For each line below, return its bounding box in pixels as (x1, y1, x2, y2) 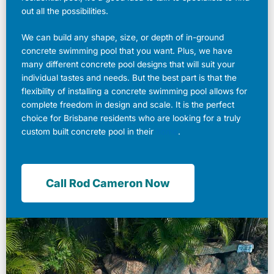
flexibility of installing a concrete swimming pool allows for (21, 86, 247, 97)
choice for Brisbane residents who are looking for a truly (21, 113, 241, 124)
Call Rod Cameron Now (46, 177, 170, 190)
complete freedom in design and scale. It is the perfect (21, 100, 234, 110)
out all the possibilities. (21, 6, 111, 16)
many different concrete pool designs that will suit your (21, 59, 235, 70)
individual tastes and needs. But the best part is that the (21, 73, 237, 83)
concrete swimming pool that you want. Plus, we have (21, 46, 232, 56)
